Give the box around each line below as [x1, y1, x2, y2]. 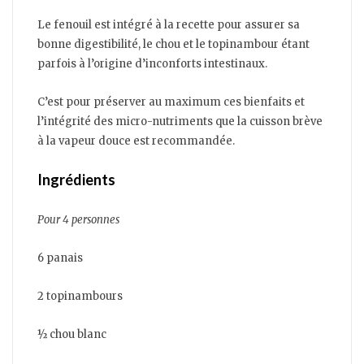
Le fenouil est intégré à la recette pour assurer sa [37, 18, 300, 32]
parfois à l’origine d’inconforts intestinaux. [37, 57, 267, 71]
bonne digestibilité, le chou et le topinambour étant [37, 37, 310, 52]
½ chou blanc [37, 327, 106, 342]
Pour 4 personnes [37, 213, 119, 227]
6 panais [37, 251, 83, 266]
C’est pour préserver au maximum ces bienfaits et [37, 95, 305, 110]
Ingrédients [37, 171, 115, 189]
